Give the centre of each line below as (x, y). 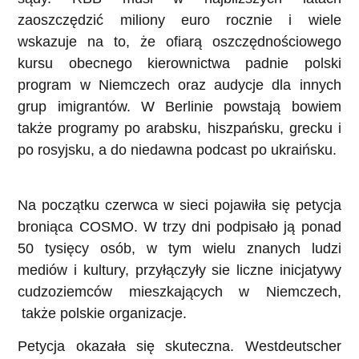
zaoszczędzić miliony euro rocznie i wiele (179, 20)
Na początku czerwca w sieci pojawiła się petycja (179, 205)
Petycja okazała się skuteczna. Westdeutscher (179, 347)
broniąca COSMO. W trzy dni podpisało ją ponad (179, 226)
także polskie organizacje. (107, 313)
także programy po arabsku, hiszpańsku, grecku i (179, 129)
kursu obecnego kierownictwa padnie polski (179, 64)
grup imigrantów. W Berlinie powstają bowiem (179, 107)
